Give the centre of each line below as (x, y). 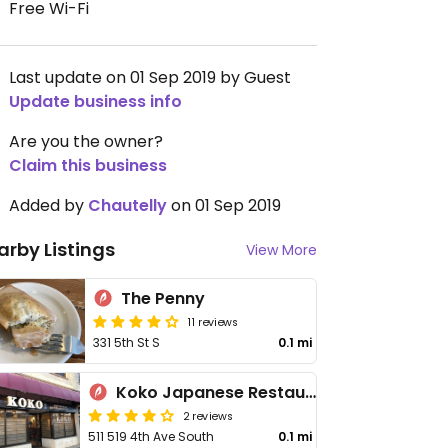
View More (281, 250)
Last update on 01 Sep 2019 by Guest (150, 77)
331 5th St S (127, 342)
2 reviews (208, 415)
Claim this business (88, 165)
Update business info (95, 101)
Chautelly (127, 205)
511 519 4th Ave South (151, 436)
